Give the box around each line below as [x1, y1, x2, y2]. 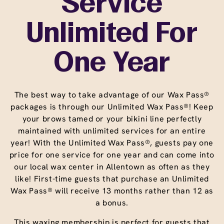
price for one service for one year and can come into [9, 149, 215, 160]
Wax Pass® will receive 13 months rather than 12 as [10, 185, 213, 196]
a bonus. [95, 197, 128, 208]
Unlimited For [26, 21, 197, 47]
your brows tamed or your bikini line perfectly [22, 113, 202, 124]
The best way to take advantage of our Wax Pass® [14, 89, 210, 100]
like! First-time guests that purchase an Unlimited [14, 173, 209, 184]
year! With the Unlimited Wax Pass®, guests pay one [10, 137, 213, 148]
